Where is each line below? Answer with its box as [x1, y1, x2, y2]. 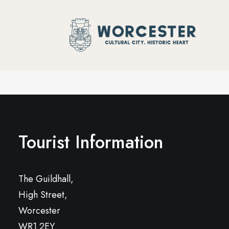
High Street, [18, 188, 67, 201]
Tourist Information [18, 129, 163, 155]
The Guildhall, [18, 172, 74, 186]
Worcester [18, 204, 60, 217]
